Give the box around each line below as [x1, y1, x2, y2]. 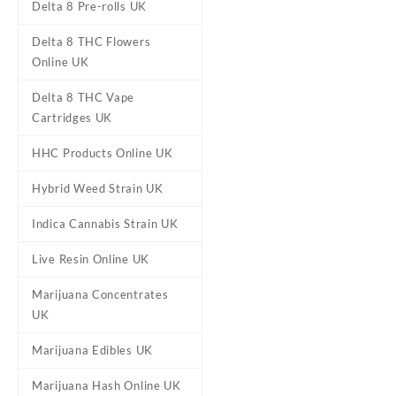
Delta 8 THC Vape [32, 90, 135, 104]
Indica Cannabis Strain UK [32, 217, 179, 231]
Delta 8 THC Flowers [32, 34, 151, 49]
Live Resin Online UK [32, 252, 149, 266]
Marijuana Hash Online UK [32, 378, 181, 392]
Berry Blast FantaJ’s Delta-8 [225, 110, 390, 126]
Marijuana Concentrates [32, 287, 169, 301]
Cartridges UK [32, 110, 113, 125]
